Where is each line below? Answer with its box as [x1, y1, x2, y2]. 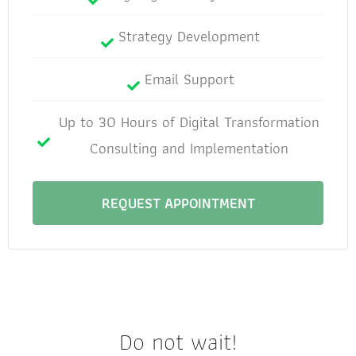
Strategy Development [118, 23, 260, 48]
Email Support [144, 66, 234, 91]
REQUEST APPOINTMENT [101, 191, 255, 215]
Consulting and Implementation [90, 135, 288, 161]
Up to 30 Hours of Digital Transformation [59, 109, 319, 134]
